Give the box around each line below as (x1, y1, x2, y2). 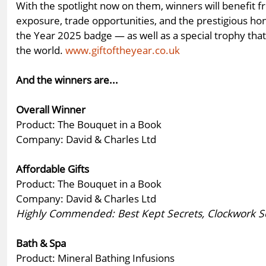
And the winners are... (16, 72, 118, 87)
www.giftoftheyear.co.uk (65, 42, 180, 57)
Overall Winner (16, 102, 85, 116)
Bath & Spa (16, 235, 66, 250)
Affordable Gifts (16, 161, 89, 176)
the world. (16, 42, 65, 57)
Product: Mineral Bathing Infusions (16, 250, 175, 265)
